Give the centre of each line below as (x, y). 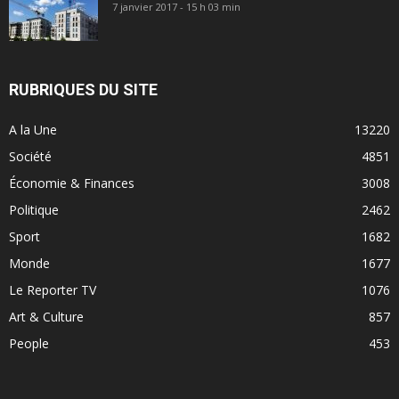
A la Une (33, 130)
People (29, 344)
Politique (34, 210)
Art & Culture (46, 317)
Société (30, 157)
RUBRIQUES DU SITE (83, 90)
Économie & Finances (72, 183)
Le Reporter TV (53, 290)
